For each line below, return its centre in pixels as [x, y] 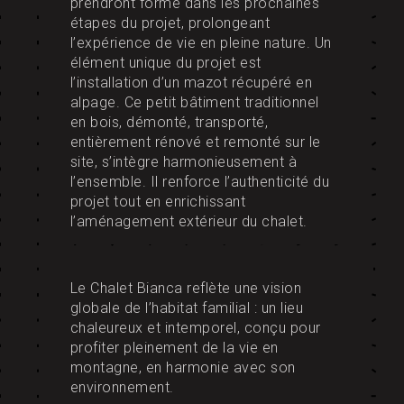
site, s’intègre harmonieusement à [183, 162]
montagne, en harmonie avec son [183, 368]
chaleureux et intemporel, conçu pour [195, 328]
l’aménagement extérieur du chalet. [188, 222]
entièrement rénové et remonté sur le [195, 142]
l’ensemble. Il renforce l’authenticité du [199, 182]
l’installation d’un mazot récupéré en [191, 83]
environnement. [122, 388]
